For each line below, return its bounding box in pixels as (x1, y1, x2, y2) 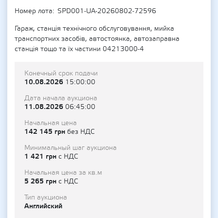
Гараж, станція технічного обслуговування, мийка (15, 24, 174, 33)
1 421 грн (24, 152, 58, 161)
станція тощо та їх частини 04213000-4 (15, 45, 144, 54)
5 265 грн (24, 177, 58, 186)
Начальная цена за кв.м (24, 168, 102, 177)
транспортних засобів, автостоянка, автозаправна (15, 35, 180, 43)
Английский (24, 201, 62, 211)
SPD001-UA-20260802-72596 (57, 7, 156, 16)
